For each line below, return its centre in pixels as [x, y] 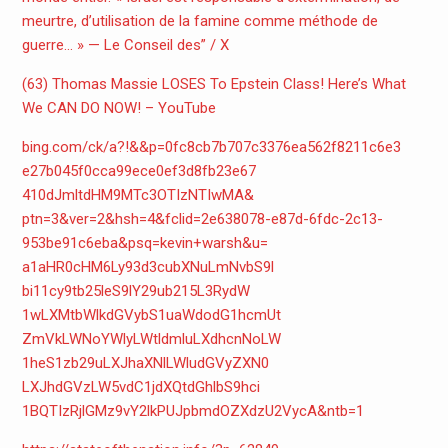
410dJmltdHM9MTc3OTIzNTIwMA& [137, 195]
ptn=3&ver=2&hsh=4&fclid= [111, 219]
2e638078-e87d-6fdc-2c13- [291, 219]
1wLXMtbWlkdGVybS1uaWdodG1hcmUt [151, 315]
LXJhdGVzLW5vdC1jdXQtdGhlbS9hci [140, 387]
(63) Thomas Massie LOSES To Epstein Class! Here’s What [213, 84]
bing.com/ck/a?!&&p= [93, 147]
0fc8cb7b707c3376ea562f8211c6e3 [282, 147]
